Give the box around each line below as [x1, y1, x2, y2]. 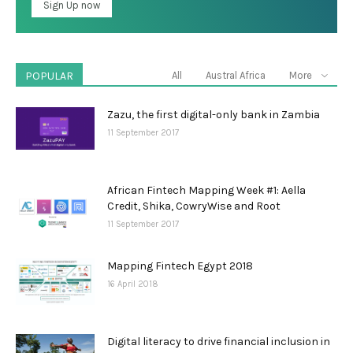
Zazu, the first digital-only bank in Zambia [107, 108, 320, 121]
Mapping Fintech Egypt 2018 [107, 259, 253, 273]
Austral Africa [206, 69, 266, 81]
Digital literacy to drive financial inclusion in [107, 335, 330, 348]
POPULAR [25, 69, 73, 83]
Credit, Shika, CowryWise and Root [107, 199, 281, 213]
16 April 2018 [107, 279, 158, 289]
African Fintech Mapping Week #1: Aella [107, 184, 306, 197]
